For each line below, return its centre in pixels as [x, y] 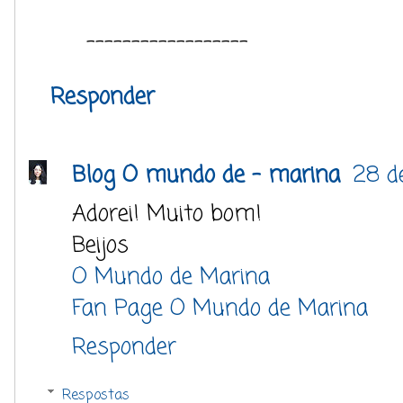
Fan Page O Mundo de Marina [220, 308]
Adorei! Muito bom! [167, 214]
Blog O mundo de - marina [210, 175]
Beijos [100, 245]
